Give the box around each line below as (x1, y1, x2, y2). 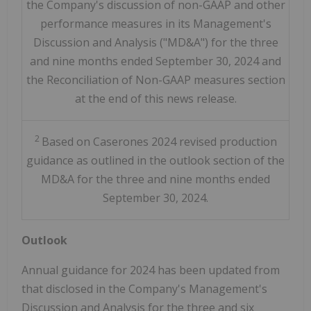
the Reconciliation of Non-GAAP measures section (26, 72, 285, 88)
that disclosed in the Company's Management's (22, 281, 267, 297)
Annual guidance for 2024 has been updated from (22, 262, 280, 278)
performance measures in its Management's (40, 16, 271, 32)
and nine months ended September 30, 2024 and (30, 53, 281, 69)
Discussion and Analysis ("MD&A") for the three (33, 35, 278, 51)
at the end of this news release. (74, 91, 237, 107)
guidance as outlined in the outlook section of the (26, 153, 285, 169)
